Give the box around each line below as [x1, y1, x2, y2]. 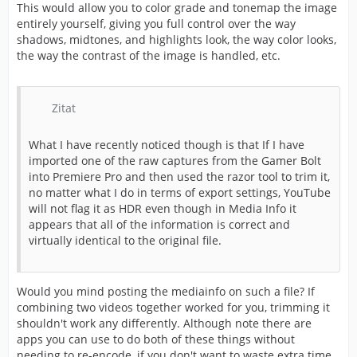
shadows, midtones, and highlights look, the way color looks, [17, 32, 336, 48]
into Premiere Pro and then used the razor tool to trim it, [29, 169, 330, 185]
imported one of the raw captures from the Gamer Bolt [29, 153, 321, 169]
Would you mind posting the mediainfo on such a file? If [17, 284, 315, 300]
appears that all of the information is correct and [29, 217, 290, 233]
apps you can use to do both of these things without [17, 331, 295, 347]
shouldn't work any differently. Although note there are [17, 316, 312, 331]
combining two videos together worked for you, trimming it [17, 300, 330, 316]
